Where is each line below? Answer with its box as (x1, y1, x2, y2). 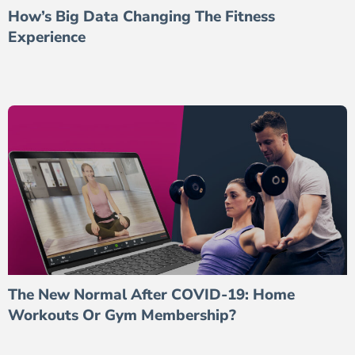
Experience (8, 26, 86, 48)
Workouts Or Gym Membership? (8, 304, 236, 326)
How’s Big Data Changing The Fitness (8, 6, 275, 27)
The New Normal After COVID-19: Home (8, 284, 295, 305)
